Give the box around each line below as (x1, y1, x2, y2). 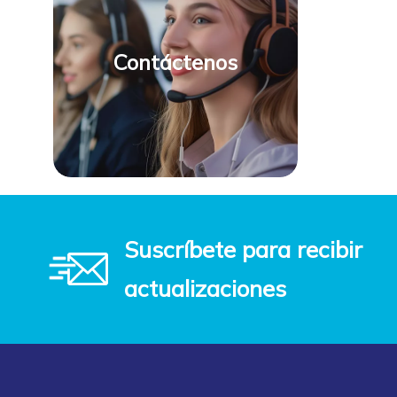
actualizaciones (124, 273, 286, 303)
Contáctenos (113, 49, 237, 75)
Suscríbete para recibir (124, 234, 362, 264)
